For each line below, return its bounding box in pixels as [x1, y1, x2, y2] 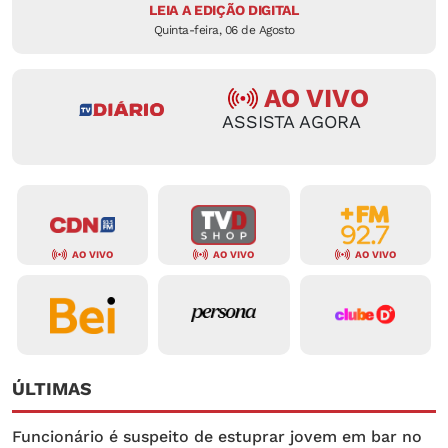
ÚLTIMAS [12, 378, 92, 400]
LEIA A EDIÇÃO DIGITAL [149, 2, 299, 19]
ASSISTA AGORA [221, 111, 361, 133]
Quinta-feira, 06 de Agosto [153, 23, 295, 38]
